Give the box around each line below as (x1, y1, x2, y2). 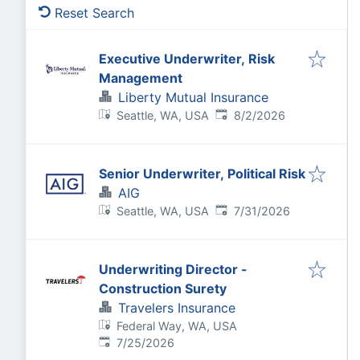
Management (99, 70, 182, 86)
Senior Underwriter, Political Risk (99, 166, 305, 182)
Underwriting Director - (99, 261, 247, 277)
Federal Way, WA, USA (117, 319, 238, 333)
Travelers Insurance (118, 300, 235, 316)
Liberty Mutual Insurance (118, 89, 268, 105)
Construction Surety (99, 280, 227, 297)
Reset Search (55, 5, 134, 21)
